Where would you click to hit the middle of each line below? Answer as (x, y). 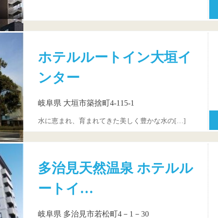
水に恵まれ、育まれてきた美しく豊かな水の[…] (112, 121)
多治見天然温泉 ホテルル (116, 168)
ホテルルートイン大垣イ (115, 57)
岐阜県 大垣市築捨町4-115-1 (86, 103)
